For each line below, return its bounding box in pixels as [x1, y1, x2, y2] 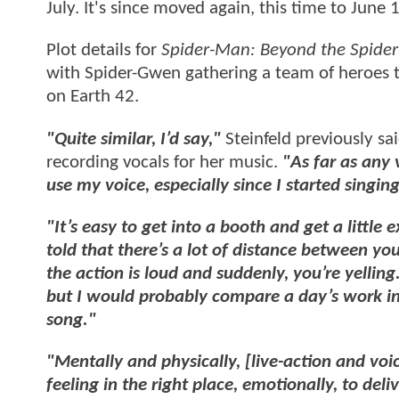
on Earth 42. [46, 87, 139, 107]
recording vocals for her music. [46, 152, 282, 172]
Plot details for [46, 41, 161, 61]
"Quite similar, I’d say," [46, 129, 221, 149]
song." [46, 311, 96, 330]
